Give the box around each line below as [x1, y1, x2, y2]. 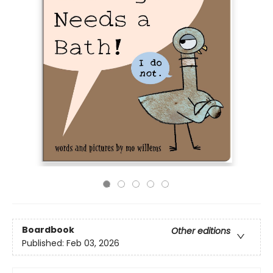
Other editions [171, 224, 230, 237]
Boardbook [22, 223, 74, 236]
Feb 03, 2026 [66, 236, 119, 249]
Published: [22, 236, 66, 249]
